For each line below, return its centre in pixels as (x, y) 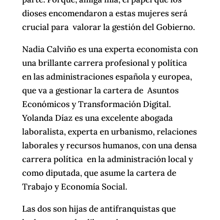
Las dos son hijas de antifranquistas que (99, 209)
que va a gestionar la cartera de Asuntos (100, 91)
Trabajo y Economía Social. (74, 187)
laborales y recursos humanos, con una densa (109, 146)
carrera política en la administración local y (107, 159)
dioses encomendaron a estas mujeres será (105, 14)
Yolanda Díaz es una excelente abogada (97, 118)
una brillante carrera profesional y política (104, 63)
